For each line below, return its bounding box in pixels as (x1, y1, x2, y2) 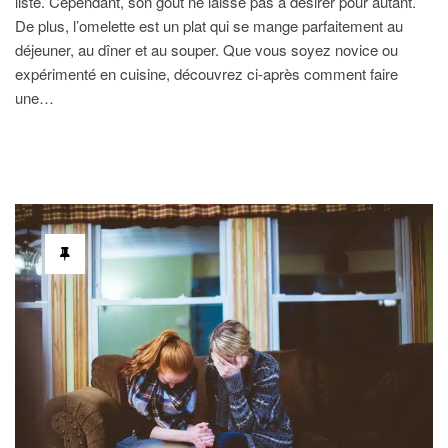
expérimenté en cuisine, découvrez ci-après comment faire (15, 63, 398, 85)
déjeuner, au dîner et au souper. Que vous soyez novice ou (15, 39, 398, 61)
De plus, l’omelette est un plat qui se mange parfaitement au (15, 15, 403, 37)
